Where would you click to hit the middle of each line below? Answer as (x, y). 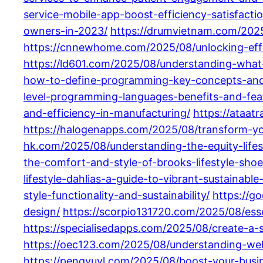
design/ (42, 211)
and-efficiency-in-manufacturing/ (107, 113)
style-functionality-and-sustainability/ (117, 195)
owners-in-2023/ (65, 31)
